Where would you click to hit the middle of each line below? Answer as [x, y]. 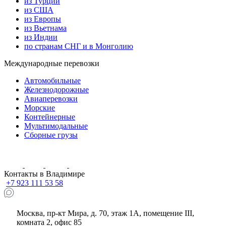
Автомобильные [52, 80]
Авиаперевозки [51, 98]
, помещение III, [167, 213]
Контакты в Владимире [44, 174]
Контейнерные [50, 117]
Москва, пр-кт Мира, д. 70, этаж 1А [78, 213]
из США [39, 10]
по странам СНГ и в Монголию [79, 46]
